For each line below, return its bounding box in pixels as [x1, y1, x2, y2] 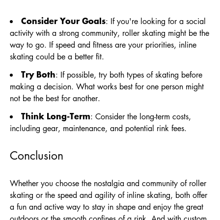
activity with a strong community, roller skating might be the [10, 27, 209, 38]
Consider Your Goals [21, 14, 106, 27]
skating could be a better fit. [10, 51, 104, 62]
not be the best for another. [10, 93, 100, 104]
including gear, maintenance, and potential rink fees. [10, 123, 187, 134]
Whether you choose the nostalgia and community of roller [10, 178, 206, 189]
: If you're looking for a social [106, 16, 206, 27]
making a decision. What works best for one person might [10, 81, 204, 92]
